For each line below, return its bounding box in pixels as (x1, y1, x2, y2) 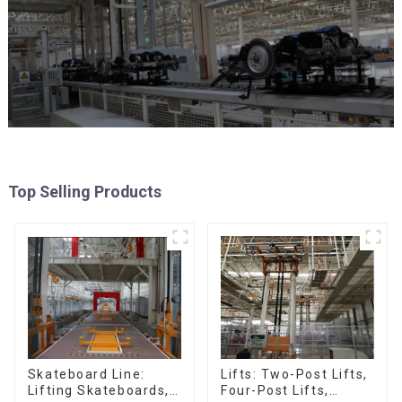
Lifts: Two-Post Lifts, (220, 367, 368, 382)
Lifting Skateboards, (27, 383, 170, 398)
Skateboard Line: (27, 367, 145, 382)
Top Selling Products (7, 182, 162, 202)
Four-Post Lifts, (220, 383, 329, 398)
